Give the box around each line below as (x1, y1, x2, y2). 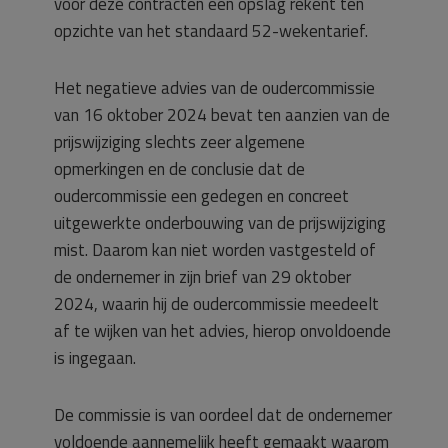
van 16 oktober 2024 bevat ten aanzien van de (54, 102, 390, 128)
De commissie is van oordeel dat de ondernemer (54, 402, 392, 428)
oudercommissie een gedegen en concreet (54, 183, 349, 209)
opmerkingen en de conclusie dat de (54, 156, 305, 182)
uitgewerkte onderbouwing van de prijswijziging (54, 210, 386, 236)
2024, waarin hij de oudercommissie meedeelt (54, 291, 379, 317)
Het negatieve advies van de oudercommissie (54, 75, 375, 101)
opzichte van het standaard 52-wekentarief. (54, 18, 368, 44)
